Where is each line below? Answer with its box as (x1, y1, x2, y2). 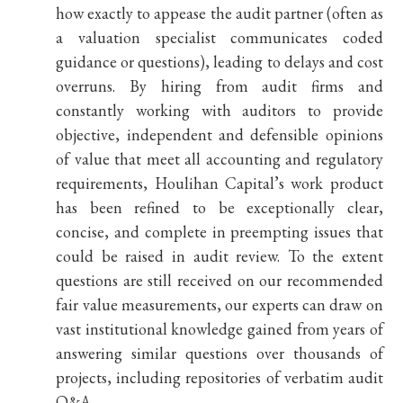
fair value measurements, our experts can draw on (56, 294, 383, 315)
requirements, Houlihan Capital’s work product (56, 173, 383, 193)
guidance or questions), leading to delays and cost (56, 51, 383, 72)
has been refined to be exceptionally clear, (56, 197, 383, 218)
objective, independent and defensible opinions (56, 124, 383, 145)
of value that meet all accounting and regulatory (56, 148, 383, 169)
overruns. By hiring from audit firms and (56, 76, 383, 96)
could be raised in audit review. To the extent (56, 246, 383, 266)
